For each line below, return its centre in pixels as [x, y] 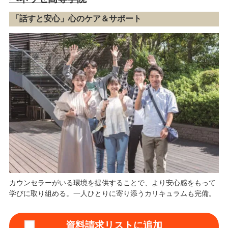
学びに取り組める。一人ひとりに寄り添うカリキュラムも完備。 [112, 194]
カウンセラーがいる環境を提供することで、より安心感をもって [112, 183]
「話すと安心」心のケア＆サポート [77, 19]
